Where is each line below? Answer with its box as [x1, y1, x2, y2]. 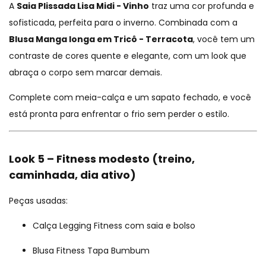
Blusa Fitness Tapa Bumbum [33, 245, 150, 257]
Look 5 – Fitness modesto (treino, [9, 151, 195, 167]
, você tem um [193, 33, 255, 46]
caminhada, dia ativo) [9, 167, 136, 183]
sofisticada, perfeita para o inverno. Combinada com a [9, 17, 237, 29]
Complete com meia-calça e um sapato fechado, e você [9, 91, 251, 104]
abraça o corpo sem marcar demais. [9, 66, 162, 79]
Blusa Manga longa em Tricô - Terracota [9, 33, 193, 46]
